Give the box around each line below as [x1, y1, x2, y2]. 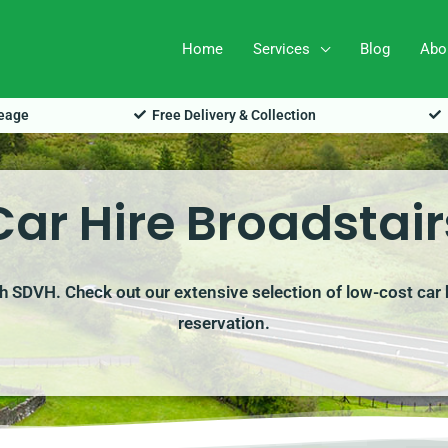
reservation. [178, 312, 270, 333]
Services [252, 40, 310, 59]
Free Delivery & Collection [152, 106, 316, 123]
